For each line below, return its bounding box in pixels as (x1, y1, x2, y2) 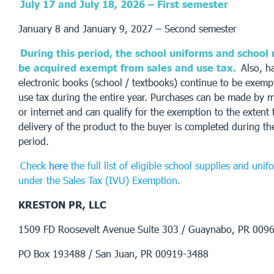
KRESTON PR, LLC (18, 198, 106, 210)
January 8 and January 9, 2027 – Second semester (18, 22, 237, 34)
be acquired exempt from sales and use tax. (18, 61, 236, 73)
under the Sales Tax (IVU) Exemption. (18, 174, 180, 186)
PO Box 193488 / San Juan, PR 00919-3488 (18, 247, 209, 259)
